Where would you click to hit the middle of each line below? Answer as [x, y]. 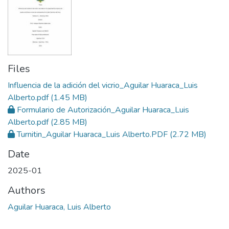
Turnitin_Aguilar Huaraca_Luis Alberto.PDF [92, 135]
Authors [27, 191]
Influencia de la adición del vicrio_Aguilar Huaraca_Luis [103, 86]
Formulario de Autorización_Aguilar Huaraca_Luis [103, 110]
